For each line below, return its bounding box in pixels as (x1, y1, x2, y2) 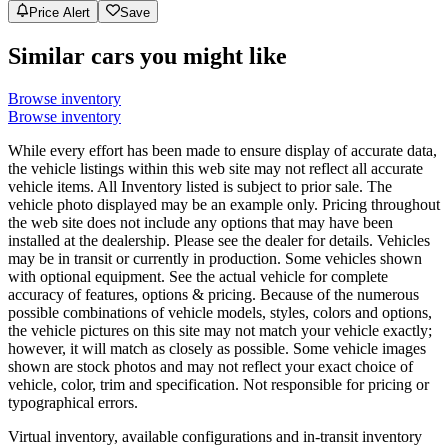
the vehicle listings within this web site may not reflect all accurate (8, 159, 423, 177)
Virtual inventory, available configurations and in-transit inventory (8, 427, 422, 445)
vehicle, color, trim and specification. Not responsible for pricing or (8, 375, 429, 393)
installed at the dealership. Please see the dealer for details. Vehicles (8, 231, 430, 249)
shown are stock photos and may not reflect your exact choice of (8, 357, 413, 375)
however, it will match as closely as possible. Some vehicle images (8, 339, 426, 357)
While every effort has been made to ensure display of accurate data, (8, 141, 437, 159)
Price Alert (29, 4, 91, 20)
